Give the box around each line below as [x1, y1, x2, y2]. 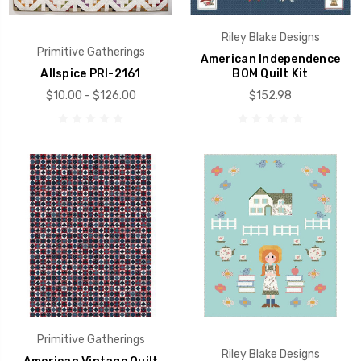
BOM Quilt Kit [232, 67, 309, 81]
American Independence [200, 52, 341, 67]
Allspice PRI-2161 [40, 67, 141, 81]
